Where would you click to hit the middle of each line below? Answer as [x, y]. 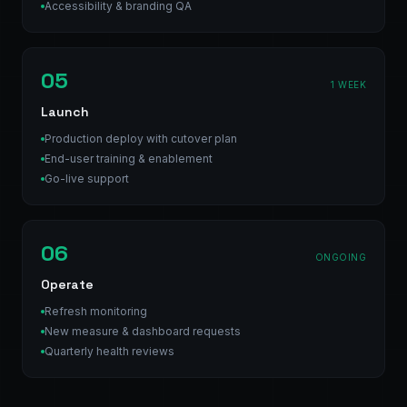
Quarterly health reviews [109, 351]
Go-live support [87, 178]
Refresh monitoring [96, 311]
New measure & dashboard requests [143, 331]
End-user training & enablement [129, 158]
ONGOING [340, 257]
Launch [65, 111]
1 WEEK [348, 84]
